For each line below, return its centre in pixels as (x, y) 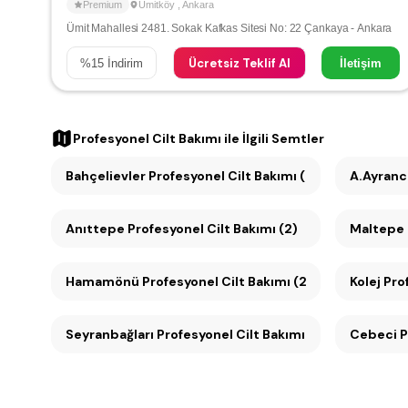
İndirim (123, 63)
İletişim (361, 63)
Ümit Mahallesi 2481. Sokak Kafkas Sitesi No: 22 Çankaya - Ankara (229, 28)
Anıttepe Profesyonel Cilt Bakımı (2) (213, 229)
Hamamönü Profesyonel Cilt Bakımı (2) (189, 281)
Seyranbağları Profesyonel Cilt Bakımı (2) (242, 334)
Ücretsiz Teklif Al (239, 63)
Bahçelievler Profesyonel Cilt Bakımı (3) (192, 176)
